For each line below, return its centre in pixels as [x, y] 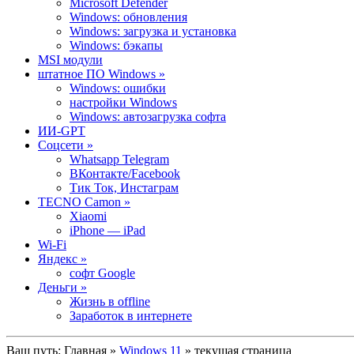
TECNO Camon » [84, 201]
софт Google [102, 273]
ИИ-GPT [62, 130]
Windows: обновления [128, 17]
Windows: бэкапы [116, 45]
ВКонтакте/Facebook [125, 173]
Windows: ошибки [118, 88]
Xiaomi [88, 216]
